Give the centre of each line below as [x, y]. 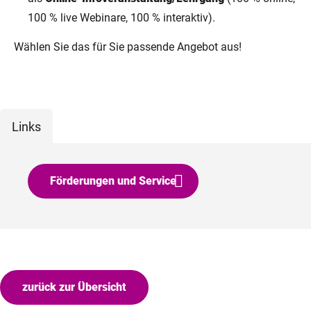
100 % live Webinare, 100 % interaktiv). [121, 17]
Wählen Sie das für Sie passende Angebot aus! [128, 47]
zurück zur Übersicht [74, 287]
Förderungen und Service [113, 180]
